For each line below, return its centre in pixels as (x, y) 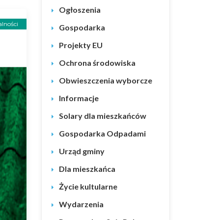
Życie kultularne (88, 186)
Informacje (79, 98)
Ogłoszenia (80, 10)
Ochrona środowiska (97, 63)
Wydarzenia (81, 204)
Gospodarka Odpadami (102, 133)
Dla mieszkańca (87, 169)
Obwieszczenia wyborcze (105, 80)
